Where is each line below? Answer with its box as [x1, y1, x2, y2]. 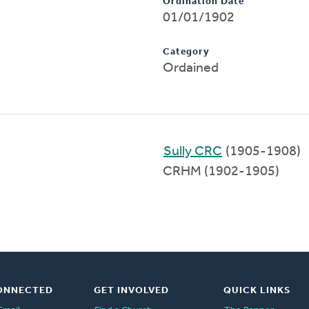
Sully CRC [163, 144, 222, 159]
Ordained [163, 61, 219, 75]
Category [163, 46, 210, 57]
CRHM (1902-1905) [163, 164, 279, 179]
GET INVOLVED [93, 285, 169, 296]
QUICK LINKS [223, 285, 290, 296]
